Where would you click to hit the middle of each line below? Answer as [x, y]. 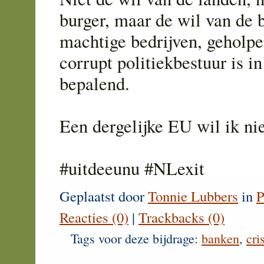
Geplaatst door [104, 196]
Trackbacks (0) [181, 217]
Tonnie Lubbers [193, 196]
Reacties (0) [94, 217]
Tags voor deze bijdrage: [136, 239]
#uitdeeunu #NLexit [132, 168]
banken [220, 239]
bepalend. [95, 83]
